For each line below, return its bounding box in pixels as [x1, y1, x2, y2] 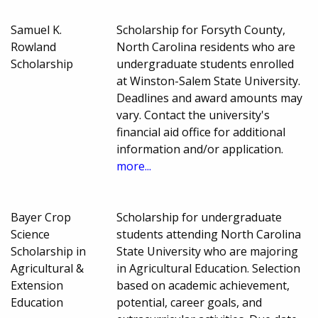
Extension [11, 278, 63, 294]
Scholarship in [11, 243, 86, 260]
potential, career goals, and [116, 295, 263, 311]
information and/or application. [116, 141, 284, 158]
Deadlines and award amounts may [116, 90, 303, 106]
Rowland [11, 39, 56, 55]
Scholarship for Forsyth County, [116, 22, 286, 38]
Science [11, 226, 50, 243]
